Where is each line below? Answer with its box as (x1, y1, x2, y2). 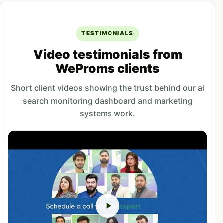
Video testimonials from (33, 47, 182, 62)
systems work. (80, 109, 135, 119)
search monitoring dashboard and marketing (22, 96, 193, 106)
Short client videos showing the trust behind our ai (11, 83, 204, 93)
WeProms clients (55, 61, 160, 76)
